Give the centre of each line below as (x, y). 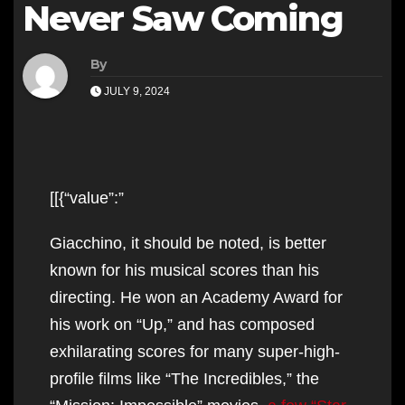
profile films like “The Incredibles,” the (184, 378)
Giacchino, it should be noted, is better (188, 243)
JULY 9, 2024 (136, 91)
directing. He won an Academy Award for (196, 297)
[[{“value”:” (87, 198)
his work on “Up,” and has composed (182, 324)
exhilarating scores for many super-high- (195, 351)
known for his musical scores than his (184, 270)
